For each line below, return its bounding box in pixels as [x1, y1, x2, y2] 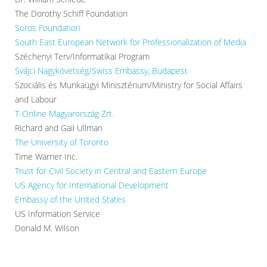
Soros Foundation [15, 22, 80, 33]
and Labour [15, 94, 57, 105]
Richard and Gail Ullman [15, 122, 103, 133]
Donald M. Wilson [15, 222, 79, 234]
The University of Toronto [15, 136, 108, 148]
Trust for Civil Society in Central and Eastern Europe [15, 165, 207, 176]
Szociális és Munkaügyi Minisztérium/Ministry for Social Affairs [15, 79, 243, 91]
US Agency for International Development [15, 179, 169, 191]
